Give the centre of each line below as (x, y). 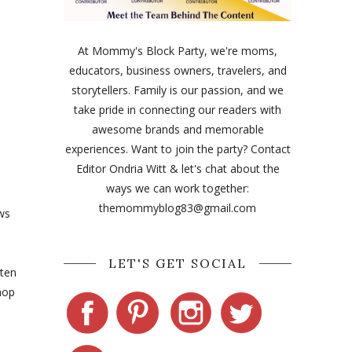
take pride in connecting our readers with (178, 110)
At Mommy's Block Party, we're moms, (178, 51)
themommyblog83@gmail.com (178, 208)
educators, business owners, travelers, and (178, 70)
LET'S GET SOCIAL (178, 263)
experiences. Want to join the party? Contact (178, 149)
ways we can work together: (178, 188)
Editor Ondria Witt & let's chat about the (178, 169)
